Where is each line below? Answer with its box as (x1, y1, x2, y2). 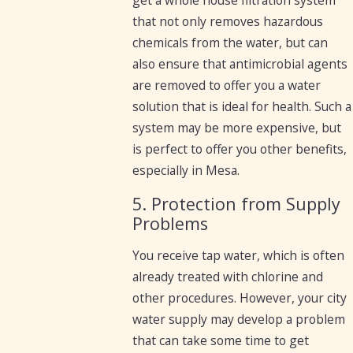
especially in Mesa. (132, 162, 240, 180)
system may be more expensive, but (132, 119, 342, 137)
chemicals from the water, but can (132, 34, 329, 52)
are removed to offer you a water (132, 76, 321, 95)
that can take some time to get (132, 332, 310, 350)
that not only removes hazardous (132, 13, 324, 31)
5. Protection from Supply (132, 191, 341, 215)
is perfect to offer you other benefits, (132, 140, 347, 158)
